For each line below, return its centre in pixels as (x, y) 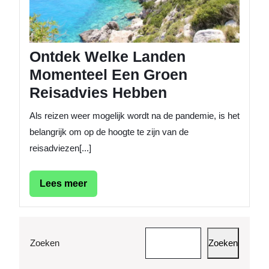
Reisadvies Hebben (98, 93)
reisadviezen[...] (60, 148)
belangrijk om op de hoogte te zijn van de (109, 132)
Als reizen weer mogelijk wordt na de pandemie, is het (134, 116)
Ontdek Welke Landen (107, 57)
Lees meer (63, 184)
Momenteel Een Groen (108, 75)
